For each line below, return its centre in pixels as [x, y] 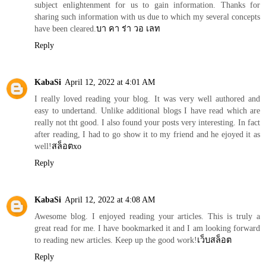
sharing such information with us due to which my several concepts [147, 17]
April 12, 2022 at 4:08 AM [110, 200]
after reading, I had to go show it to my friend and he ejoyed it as [147, 134]
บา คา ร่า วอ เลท [128, 29]
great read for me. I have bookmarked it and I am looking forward [147, 228]
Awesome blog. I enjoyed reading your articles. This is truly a [147, 216]
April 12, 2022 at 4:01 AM [110, 82]
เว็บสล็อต [214, 240]
